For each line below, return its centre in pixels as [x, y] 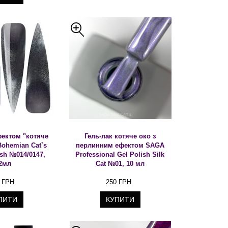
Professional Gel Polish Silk [120, 154]
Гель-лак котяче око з [120, 136]
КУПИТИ [120, 199]
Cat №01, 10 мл [120, 164]
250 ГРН [118, 182]
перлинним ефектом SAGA [120, 145]
